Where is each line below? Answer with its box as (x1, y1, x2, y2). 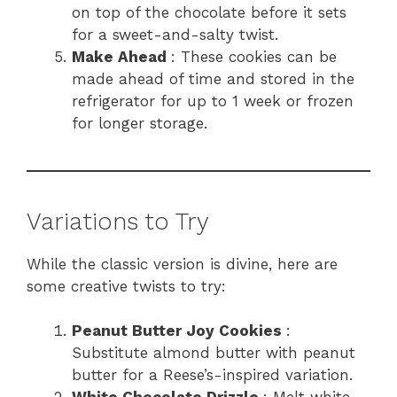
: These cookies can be (171, 47, 337, 66)
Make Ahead (72, 47, 171, 66)
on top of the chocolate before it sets (72, 3, 346, 21)
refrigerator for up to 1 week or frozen (72, 91, 354, 110)
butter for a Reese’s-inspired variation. (72, 366, 353, 385)
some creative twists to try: (27, 276, 226, 295)
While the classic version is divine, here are (27, 254, 338, 273)
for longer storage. (72, 113, 207, 132)
